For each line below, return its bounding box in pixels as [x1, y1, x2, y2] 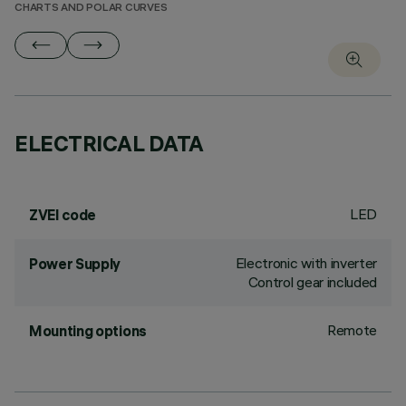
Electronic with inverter [235, 254, 377, 272]
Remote [326, 321, 377, 339]
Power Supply [29, 255, 121, 273]
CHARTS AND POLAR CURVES [14, 3, 168, 14]
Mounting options [29, 322, 147, 340]
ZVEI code [29, 206, 97, 224]
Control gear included [247, 273, 377, 291]
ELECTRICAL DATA [14, 130, 204, 157]
